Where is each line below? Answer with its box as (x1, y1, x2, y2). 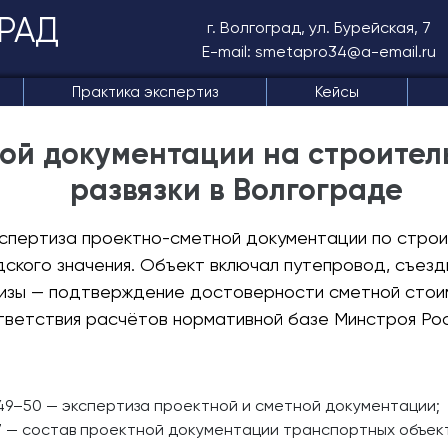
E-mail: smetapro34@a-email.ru (202, 42, 436, 61)
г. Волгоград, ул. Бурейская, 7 (207, 18, 431, 37)
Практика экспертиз (71, 83, 218, 101)
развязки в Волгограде (70, 172, 403, 208)
